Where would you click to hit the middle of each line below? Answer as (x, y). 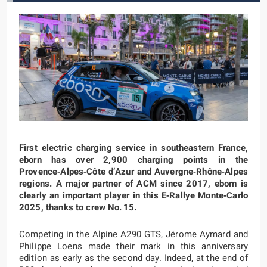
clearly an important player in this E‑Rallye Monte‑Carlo (133, 195)
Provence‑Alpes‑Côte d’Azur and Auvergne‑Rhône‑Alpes (133, 172)
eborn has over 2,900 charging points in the (133, 160)
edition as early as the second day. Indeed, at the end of (133, 258)
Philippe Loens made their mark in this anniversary (133, 246)
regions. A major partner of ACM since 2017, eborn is (133, 184)
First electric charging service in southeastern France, (133, 148)
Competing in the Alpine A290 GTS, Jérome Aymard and (133, 234)
